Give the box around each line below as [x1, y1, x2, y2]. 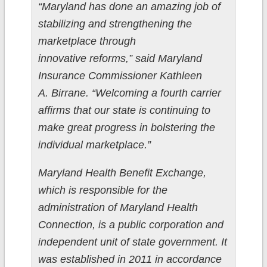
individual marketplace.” [38, 139, 151, 151]
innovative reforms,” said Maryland [38, 52, 202, 65]
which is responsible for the [38, 184, 167, 197]
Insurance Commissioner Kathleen [38, 70, 202, 82]
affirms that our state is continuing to [38, 104, 210, 117]
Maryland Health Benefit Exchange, [38, 167, 206, 179]
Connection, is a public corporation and [38, 219, 223, 231]
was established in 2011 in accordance [38, 253, 222, 266]
